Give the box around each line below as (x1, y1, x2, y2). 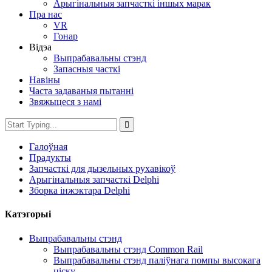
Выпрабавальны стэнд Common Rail (53, 243, 203, 254)
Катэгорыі (5, 209, 51, 220)
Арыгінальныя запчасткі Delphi (29, 174, 159, 185)
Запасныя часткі (53, 64, 120, 74)
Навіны (29, 75, 60, 85)
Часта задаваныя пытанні (29, 86, 134, 96)
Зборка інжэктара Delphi (29, 185, 130, 195)
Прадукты (29, 152, 71, 163)
